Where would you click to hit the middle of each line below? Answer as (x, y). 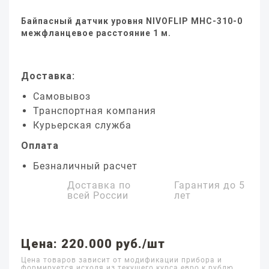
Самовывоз (62, 96)
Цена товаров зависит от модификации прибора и (122, 260)
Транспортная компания (95, 111)
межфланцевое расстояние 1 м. (96, 33)
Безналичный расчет (85, 166)
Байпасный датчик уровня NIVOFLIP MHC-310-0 (132, 21)
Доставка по (99, 185)
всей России (98, 195)
